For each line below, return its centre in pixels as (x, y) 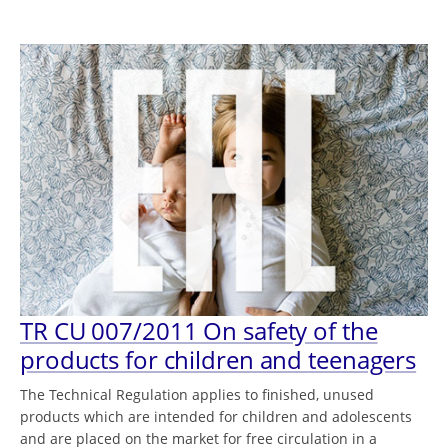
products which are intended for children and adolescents (216, 417)
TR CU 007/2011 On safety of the (199, 331)
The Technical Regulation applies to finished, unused (197, 395)
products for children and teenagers (218, 360)
